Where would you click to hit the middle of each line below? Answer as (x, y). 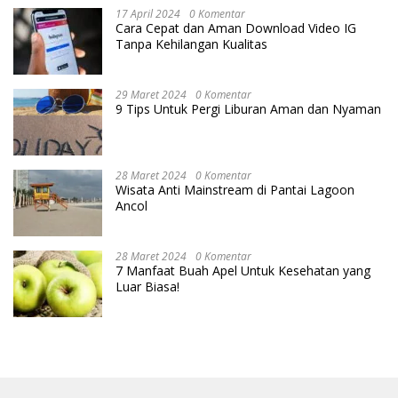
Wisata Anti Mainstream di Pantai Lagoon (235, 189)
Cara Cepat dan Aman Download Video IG (236, 28)
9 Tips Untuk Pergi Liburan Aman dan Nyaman (248, 108)
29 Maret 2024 (151, 94)
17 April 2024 (148, 13)
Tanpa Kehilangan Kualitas (191, 44)
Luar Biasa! (147, 286)
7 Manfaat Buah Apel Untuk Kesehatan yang (243, 270)
